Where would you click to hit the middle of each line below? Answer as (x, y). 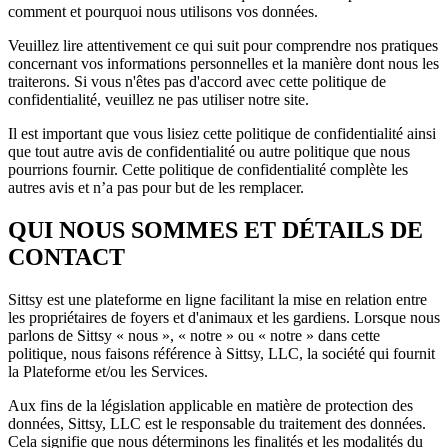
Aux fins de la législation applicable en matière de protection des (210, 406)
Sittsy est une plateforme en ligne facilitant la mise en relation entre (217, 300)
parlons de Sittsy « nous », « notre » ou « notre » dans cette (194, 336)
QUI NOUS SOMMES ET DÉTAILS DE (215, 230)
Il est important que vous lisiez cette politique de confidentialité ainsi (222, 134)
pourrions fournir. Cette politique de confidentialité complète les (208, 170)
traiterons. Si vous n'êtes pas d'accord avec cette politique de (197, 82)
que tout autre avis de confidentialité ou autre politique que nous (209, 152)
